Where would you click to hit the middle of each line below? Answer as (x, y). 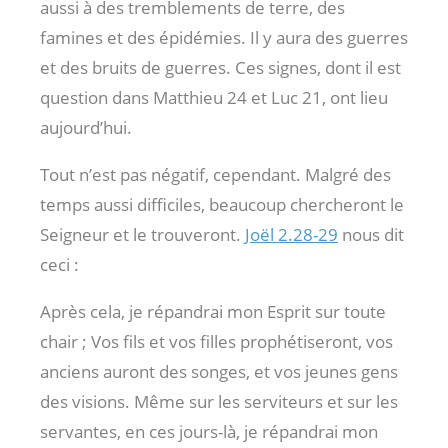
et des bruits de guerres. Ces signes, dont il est (220, 67)
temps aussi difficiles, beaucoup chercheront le (222, 204)
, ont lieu (355, 97)
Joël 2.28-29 (291, 234)
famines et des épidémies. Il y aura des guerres (224, 37)
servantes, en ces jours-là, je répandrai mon (209, 431)
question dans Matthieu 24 (143, 97)
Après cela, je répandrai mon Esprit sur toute (213, 311)
